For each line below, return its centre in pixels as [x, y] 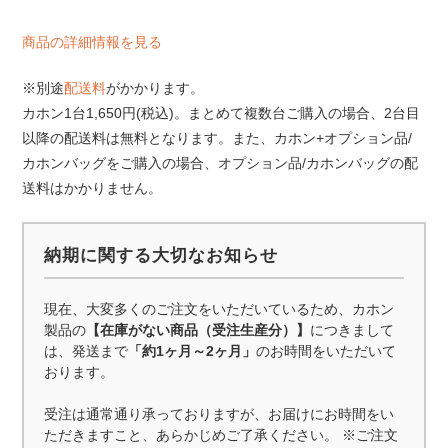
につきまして [352, 330]
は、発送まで [86, 351]
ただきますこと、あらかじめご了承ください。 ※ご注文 [221, 435]
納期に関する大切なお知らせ [161, 255]
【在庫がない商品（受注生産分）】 [198, 330]
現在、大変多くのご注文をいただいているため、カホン [219, 309]
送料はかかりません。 [92, 188]
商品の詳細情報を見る [92, 42]
